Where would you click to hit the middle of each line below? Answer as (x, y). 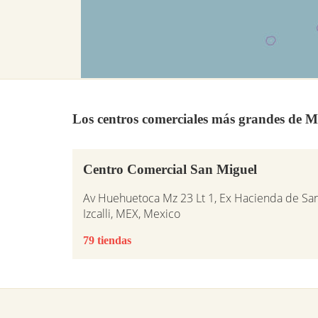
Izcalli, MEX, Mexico (132, 213)
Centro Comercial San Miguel (170, 169)
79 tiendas (107, 240)
